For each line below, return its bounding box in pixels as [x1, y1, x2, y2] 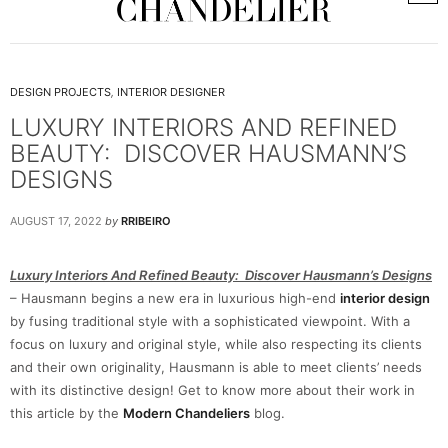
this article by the [10, 405, 123, 421]
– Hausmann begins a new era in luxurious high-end [10, 290, 340, 306]
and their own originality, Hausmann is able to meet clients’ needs [10, 359, 422, 375]
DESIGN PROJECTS [10, 85, 111, 99]
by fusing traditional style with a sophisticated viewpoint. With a [10, 313, 410, 329]
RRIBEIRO [121, 214, 171, 228]
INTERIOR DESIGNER [117, 85, 225, 99]
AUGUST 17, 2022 [10, 214, 102, 228]
